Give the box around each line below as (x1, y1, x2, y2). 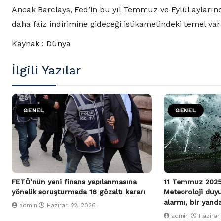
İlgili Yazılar (12, 63, 81, 78)
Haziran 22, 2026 (47, 202, 96, 209)
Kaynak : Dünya (12, 39, 71, 49)
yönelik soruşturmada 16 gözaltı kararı (12, 188, 145, 196)
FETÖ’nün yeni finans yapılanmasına (12, 178, 137, 186)
